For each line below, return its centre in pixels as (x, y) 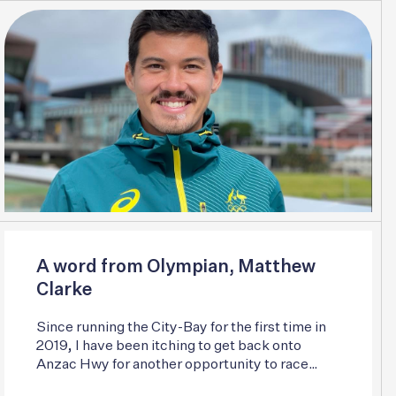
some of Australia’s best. (114, 383)
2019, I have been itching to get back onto (168, 346)
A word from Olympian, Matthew (175, 267)
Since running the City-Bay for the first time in (181, 327)
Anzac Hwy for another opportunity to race (172, 365)
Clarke (64, 289)
